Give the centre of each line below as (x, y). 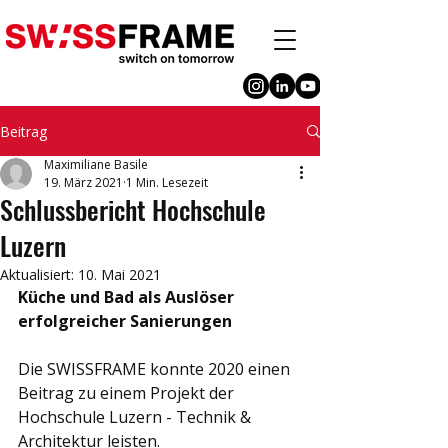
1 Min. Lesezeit (167, 182)
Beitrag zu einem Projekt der (128, 393)
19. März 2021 (83, 182)
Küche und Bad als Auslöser (128, 297)
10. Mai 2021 (119, 274)
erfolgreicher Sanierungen (125, 321)
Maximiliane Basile (96, 164)
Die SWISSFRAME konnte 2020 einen (156, 369)
